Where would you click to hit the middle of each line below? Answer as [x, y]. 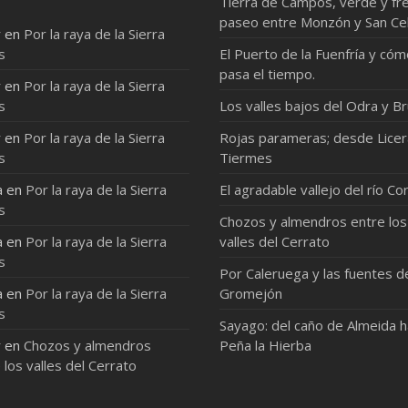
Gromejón [251, 293]
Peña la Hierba [266, 345]
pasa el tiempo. [268, 74]
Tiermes [246, 158]
